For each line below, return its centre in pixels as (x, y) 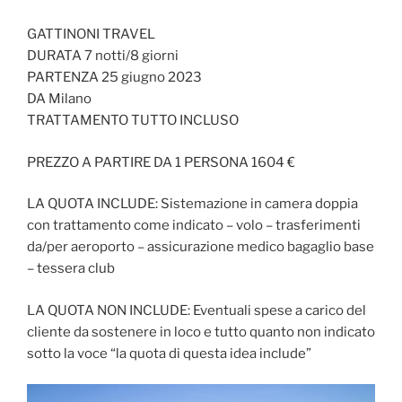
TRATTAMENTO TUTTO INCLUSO (133, 121)
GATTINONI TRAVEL (91, 35)
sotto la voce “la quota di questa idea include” (169, 353)
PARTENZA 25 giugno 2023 (114, 78)
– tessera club (71, 269)
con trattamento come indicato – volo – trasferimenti (194, 226)
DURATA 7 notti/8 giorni (103, 56)
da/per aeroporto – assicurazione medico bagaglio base (201, 247)
